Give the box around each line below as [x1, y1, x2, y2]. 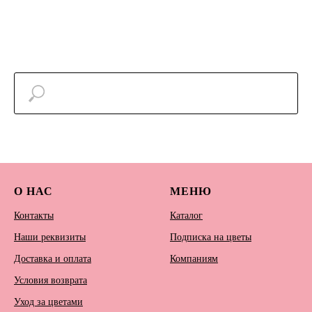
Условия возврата [14, 275, 87, 286]
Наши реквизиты [14, 232, 86, 243]
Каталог [170, 210, 203, 221]
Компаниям [170, 253, 218, 265]
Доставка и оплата [14, 253, 91, 265]
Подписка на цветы [170, 232, 251, 243]
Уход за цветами [14, 297, 83, 308]
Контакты [14, 210, 54, 221]
